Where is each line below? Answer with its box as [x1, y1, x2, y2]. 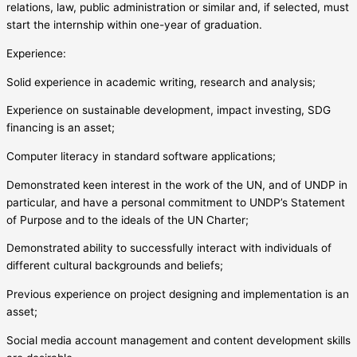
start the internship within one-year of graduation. [6, 18, 262, 32]
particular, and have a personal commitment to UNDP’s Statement [6, 195, 345, 209]
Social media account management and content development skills [6, 333, 351, 347]
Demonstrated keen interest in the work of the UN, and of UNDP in [6, 178, 347, 191]
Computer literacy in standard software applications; [6, 150, 276, 163]
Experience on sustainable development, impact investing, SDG [6, 104, 331, 117]
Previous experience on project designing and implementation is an [6, 288, 349, 301]
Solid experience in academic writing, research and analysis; [6, 75, 316, 88]
